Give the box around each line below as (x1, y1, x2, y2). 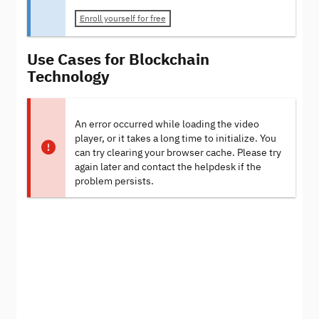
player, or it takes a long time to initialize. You (74, 132, 276, 145)
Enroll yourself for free (79, 13, 166, 24)
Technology (27, 65, 110, 86)
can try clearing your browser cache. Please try (74, 146, 281, 159)
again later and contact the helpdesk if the (74, 160, 261, 173)
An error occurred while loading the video (74, 117, 259, 130)
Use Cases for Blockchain (27, 48, 209, 69)
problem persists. (74, 174, 154, 187)
